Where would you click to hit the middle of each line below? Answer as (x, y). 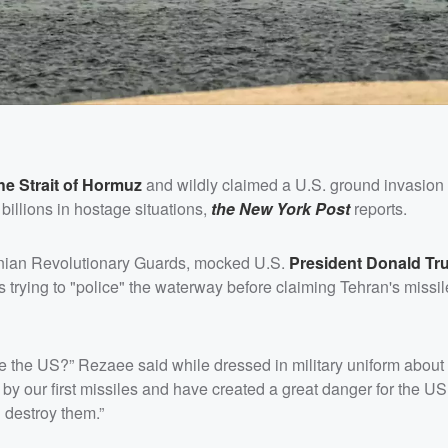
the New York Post (280, 208)
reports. (378, 208)
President (327, 262)
